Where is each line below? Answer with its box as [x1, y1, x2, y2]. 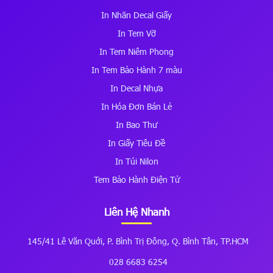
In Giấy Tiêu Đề [108, 137, 165, 148]
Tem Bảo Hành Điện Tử [93, 174, 180, 185]
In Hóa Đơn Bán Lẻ [101, 101, 172, 112]
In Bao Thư [116, 119, 157, 130]
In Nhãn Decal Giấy [101, 9, 172, 20]
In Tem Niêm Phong [99, 46, 174, 57]
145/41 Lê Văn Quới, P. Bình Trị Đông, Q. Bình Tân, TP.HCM [27, 235, 249, 246]
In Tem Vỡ [117, 27, 156, 38]
